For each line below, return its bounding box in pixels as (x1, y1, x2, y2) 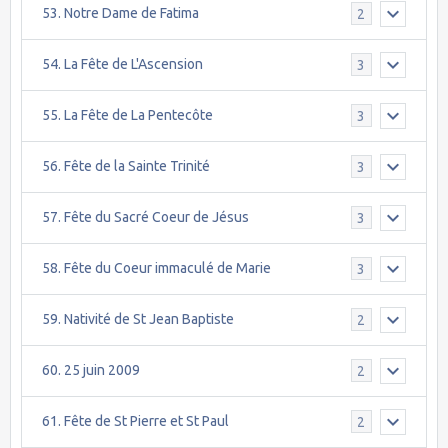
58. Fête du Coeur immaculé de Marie (42, 260, 271, 277)
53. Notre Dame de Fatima (42, 5, 199, 22)
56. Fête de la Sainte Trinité (42, 158, 210, 175)
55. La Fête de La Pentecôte (42, 107, 213, 124)
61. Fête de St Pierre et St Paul (42, 413, 229, 430)
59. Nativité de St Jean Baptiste (42, 311, 234, 328)
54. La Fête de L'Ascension (42, 56, 203, 73)
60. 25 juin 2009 (42, 362, 140, 379)
